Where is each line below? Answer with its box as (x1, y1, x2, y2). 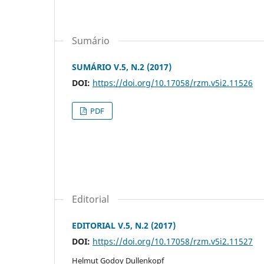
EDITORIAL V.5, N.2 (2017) (72, 219, 176, 231)
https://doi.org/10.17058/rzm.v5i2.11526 (93, 77, 253, 88)
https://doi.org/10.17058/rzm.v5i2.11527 (93, 235, 253, 247)
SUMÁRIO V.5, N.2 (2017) (72, 61, 171, 72)
